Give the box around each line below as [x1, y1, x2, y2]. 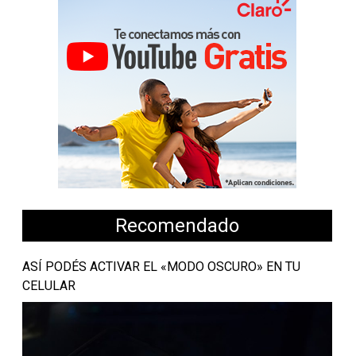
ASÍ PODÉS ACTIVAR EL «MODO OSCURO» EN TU [21, 259, 300, 275]
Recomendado [115, 214, 240, 237]
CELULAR [21, 278, 75, 294]
